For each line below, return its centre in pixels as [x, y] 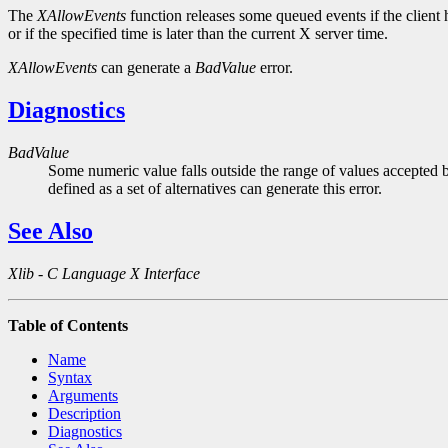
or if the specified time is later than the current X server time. [198, 34]
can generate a [146, 68]
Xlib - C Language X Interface [104, 273]
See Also [50, 230]
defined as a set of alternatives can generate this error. [215, 189]
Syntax [70, 377]
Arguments [83, 395]
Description [84, 413]
